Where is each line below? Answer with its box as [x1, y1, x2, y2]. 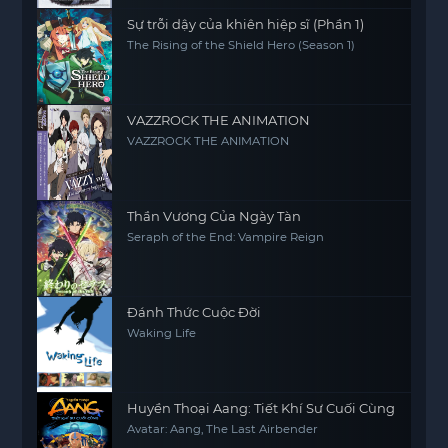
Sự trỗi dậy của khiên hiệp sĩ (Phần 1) [127, 16, 365, 32]
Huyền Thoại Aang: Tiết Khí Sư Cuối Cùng [127, 400, 396, 416]
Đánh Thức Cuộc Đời [127, 304, 262, 320]
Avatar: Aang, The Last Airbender [127, 422, 319, 436]
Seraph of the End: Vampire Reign [127, 230, 325, 244]
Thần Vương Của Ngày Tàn [127, 208, 302, 224]
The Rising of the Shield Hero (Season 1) [127, 38, 356, 52]
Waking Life [127, 326, 197, 340]
